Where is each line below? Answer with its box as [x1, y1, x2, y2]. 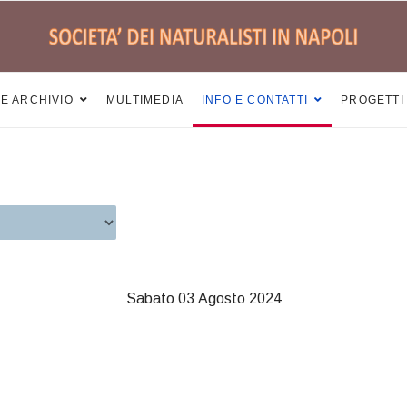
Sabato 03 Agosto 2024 [125, 291, 282, 306]
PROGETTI [341, 94, 404, 106]
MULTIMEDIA [106, 94, 184, 106]
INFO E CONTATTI [202, 94, 309, 106]
